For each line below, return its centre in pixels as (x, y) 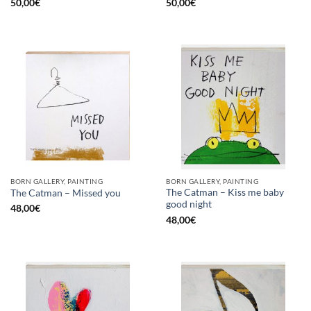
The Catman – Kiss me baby (225, 193)
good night (189, 204)
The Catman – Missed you (66, 193)
